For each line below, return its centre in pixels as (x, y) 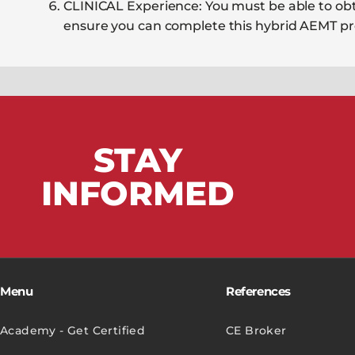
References (258, 292)
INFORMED (137, 194)
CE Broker (256, 331)
